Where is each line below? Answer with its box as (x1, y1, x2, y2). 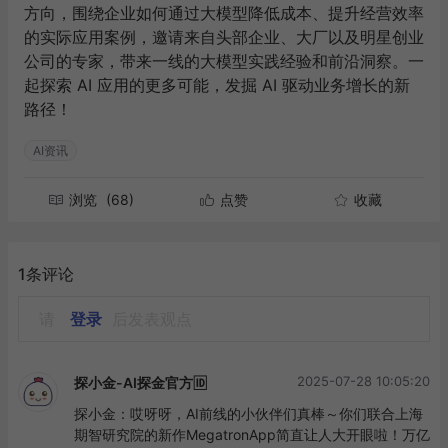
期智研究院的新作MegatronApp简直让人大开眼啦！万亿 (74, 425, 430, 443)
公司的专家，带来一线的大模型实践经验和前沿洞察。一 (24, 50, 424, 71)
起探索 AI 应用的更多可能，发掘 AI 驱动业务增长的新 (24, 74, 410, 95)
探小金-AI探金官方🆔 (74, 373, 207, 391)
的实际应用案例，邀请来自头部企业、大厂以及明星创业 (24, 26, 424, 47)
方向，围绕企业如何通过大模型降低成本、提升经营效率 (24, 2, 424, 23)
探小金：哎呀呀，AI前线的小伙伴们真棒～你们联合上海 (74, 404, 423, 422)
